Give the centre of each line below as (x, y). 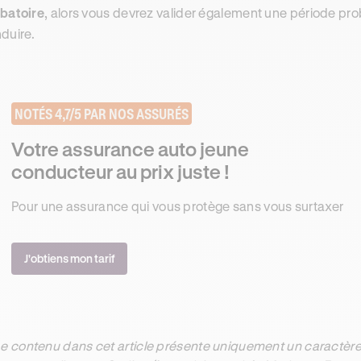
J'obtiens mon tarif (69, 258)
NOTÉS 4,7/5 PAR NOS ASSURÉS (102, 114)
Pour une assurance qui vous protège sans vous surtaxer (178, 206)
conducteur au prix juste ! (120, 172)
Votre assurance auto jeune (130, 149)
